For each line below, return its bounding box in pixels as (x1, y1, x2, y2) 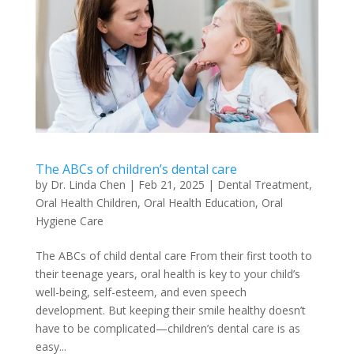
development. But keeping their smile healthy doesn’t (35, 303, 306, 318)
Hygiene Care (35, 213, 104, 229)
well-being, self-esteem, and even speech (35, 284, 247, 300)
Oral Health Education (143, 195, 255, 211)
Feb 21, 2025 (137, 177, 205, 193)
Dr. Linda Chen (50, 177, 126, 193)
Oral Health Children (35, 195, 137, 211)
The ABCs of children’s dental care (35, 160, 237, 179)
